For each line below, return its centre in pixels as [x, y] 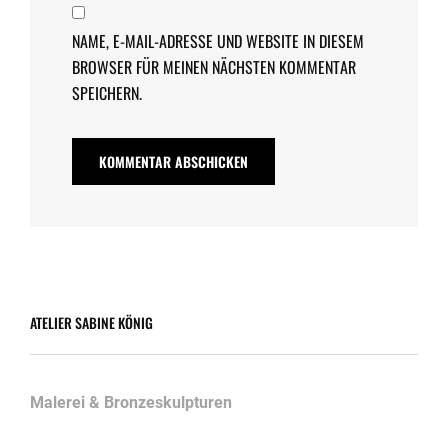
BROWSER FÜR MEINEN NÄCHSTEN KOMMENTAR [214, 67]
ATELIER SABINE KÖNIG [91, 323]
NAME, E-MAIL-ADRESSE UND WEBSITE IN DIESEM [218, 41]
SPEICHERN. [107, 93]
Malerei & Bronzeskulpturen [131, 403]
